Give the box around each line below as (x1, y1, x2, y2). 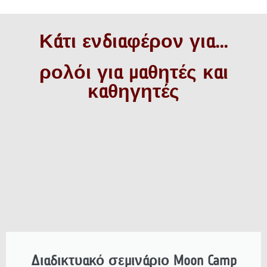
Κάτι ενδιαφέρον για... (39, 30, 228, 53)
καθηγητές (88, 80, 179, 103)
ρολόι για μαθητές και (39, 61, 228, 84)
